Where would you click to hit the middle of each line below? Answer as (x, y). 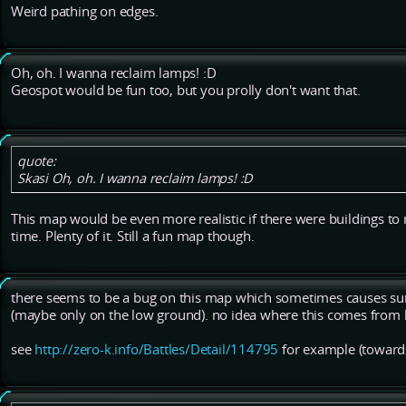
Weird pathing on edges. (85, 12)
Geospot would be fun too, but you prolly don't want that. (186, 91)
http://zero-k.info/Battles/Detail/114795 (157, 350)
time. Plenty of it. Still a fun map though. (133, 237)
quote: (37, 161)
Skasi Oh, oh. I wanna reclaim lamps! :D (135, 179)
